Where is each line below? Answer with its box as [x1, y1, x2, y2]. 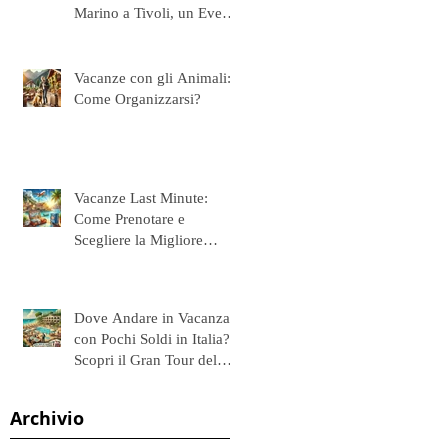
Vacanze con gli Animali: [74, 69, 231, 86]
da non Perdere [74, 25, 168, 42]
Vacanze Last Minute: [74, 189, 208, 206]
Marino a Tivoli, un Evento [74, 4, 242, 21]
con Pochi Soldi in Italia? [74, 330, 230, 347]
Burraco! [74, 372, 129, 389]
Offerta [74, 252, 118, 269]
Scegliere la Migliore [74, 231, 203, 248]
